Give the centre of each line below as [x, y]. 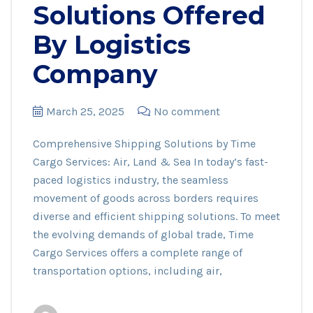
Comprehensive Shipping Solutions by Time [144, 143]
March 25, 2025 [85, 111]
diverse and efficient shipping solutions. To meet [156, 216]
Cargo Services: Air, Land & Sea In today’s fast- [151, 161]
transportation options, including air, [128, 270]
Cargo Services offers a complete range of [138, 252]
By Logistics [112, 44]
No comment [187, 111]
